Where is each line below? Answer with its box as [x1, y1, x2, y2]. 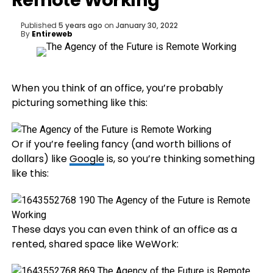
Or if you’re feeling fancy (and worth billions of [11, 137, 232, 151]
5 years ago [58, 20, 102, 30]
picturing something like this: [11, 96, 147, 110]
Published [20, 20, 57, 30]
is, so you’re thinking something [104, 152, 255, 166]
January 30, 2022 [115, 20, 178, 30]
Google [69, 152, 104, 166]
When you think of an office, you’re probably [11, 81, 223, 95]
